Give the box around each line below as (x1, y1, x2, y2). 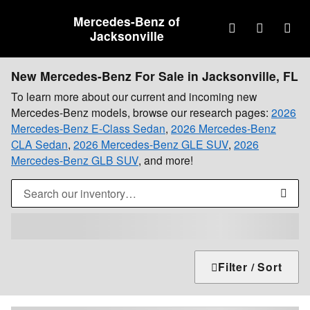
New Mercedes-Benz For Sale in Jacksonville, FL (11, 67, 298, 84)
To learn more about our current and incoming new (11, 89, 257, 104)
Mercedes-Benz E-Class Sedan (11, 120, 165, 136)
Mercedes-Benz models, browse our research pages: (11, 104, 271, 120)
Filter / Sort (218, 258, 282, 275)
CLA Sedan (11, 136, 68, 152)
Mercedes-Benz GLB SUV (11, 152, 138, 167)
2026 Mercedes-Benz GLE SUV (73, 136, 228, 152)
